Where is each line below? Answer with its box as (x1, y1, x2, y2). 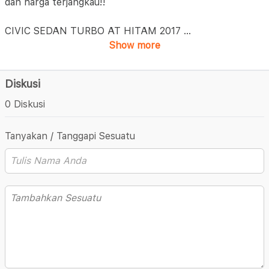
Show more (109, 40, 160, 51)
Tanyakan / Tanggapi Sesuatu (5, 130, 135, 142)
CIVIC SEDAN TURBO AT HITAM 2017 (5, 25, 184, 37)
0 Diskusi (5, 98, 45, 110)
